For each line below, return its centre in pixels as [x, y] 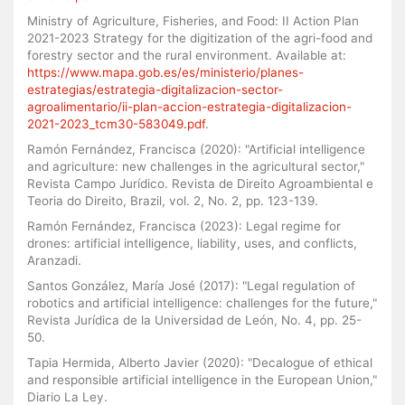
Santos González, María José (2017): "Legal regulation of [191, 285]
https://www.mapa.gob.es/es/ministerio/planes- [165, 72]
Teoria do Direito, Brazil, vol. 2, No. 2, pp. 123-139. [173, 200]
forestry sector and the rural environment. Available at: [187, 55]
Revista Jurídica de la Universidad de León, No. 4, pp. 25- [194, 320]
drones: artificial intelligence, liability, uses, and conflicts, [192, 243]
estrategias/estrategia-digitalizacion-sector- [155, 89]
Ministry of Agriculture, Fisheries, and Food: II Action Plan [193, 20]
